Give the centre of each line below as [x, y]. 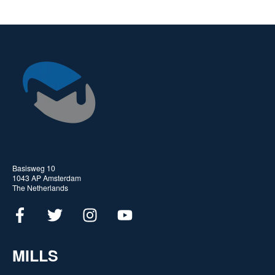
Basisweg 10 [34, 168]
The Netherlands [40, 187]
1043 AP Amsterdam [47, 177]
